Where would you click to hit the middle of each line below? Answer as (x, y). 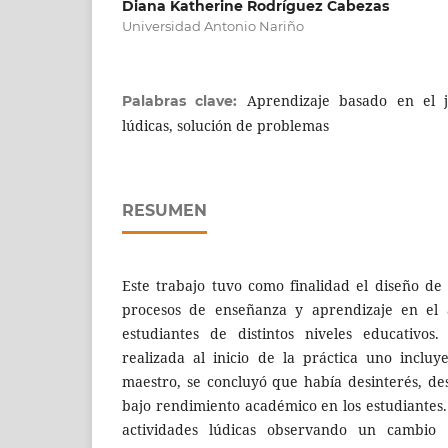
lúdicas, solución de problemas (225, 126)
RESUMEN (164, 211)
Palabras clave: (184, 101)
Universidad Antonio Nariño (213, 26)
